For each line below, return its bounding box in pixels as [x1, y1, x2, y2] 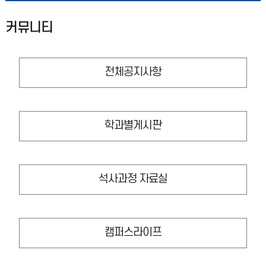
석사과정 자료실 [98, 173, 168, 185]
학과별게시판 [104, 119, 162, 132]
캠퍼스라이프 [104, 226, 162, 239]
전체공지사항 [104, 66, 162, 78]
